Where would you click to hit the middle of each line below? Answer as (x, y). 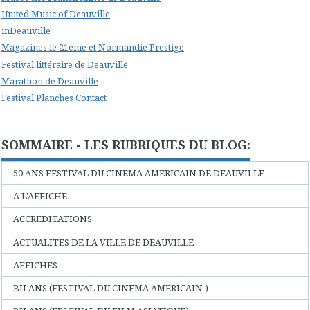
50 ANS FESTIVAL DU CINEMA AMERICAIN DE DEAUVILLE (139, 173)
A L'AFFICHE (40, 196)
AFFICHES (36, 265)
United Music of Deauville (56, 14)
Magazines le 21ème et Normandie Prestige (93, 47)
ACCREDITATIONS (53, 219)
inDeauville (26, 31)
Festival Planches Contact (54, 97)
